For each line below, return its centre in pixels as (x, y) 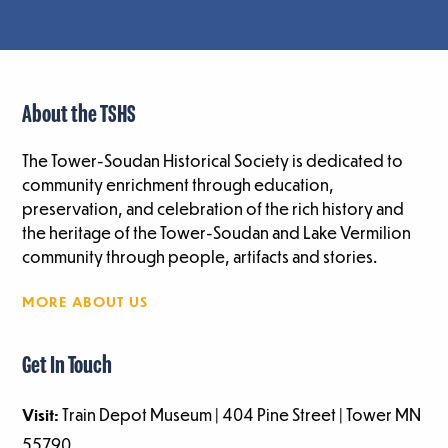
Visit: (41, 415)
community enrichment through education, (178, 185)
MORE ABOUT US (85, 301)
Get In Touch (67, 367)
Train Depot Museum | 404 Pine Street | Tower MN (240, 415)
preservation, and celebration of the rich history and (213, 209)
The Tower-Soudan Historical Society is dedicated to (213, 161)
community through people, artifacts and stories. (200, 257)
